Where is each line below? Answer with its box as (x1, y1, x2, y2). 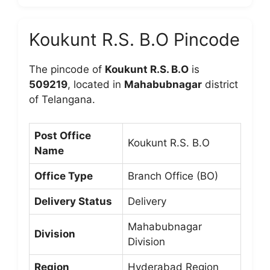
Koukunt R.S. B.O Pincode (29, 29, 240, 50)
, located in (67, 78, 124, 90)
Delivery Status (34, 195, 112, 207)
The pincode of (29, 63, 105, 75)
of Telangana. (29, 93, 95, 105)
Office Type (34, 169, 93, 182)
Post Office (34, 129, 91, 142)
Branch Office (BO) (128, 169, 218, 182)
